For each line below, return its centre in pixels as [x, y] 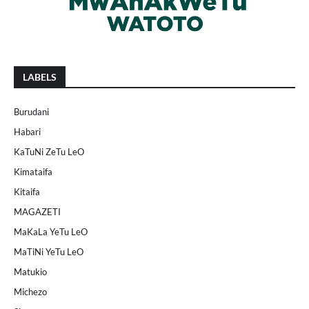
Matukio [30, 272]
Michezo [30, 292]
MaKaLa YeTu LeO [51, 232]
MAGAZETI [37, 212]
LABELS [40, 77]
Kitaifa [27, 192]
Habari [27, 132]
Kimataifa [33, 172]
